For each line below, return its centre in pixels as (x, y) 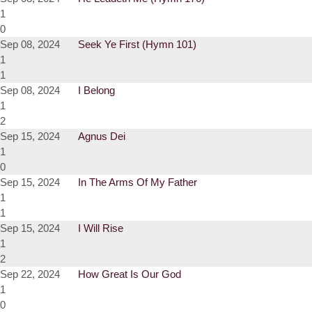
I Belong (96, 91)
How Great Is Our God (130, 274)
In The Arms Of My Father (138, 182)
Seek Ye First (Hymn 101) (137, 45)
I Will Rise (101, 228)
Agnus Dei (102, 136)
